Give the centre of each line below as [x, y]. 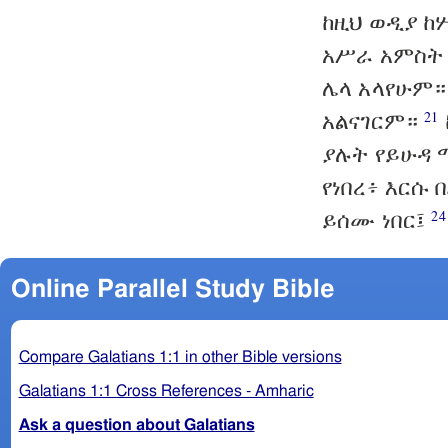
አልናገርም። [373, 121]
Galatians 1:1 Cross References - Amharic [166, 390]
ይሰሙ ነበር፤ [377, 220]
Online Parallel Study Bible [172, 289]
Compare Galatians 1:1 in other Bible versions [180, 356]
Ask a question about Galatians [136, 424]
